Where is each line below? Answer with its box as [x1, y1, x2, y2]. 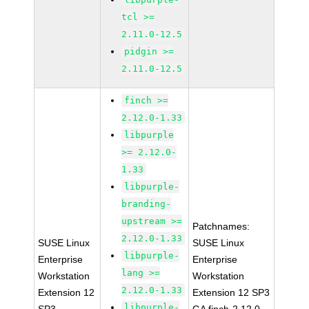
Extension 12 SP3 [192, 287, 270, 298]
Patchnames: [192, 221, 250, 232]
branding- [121, 199, 172, 209]
